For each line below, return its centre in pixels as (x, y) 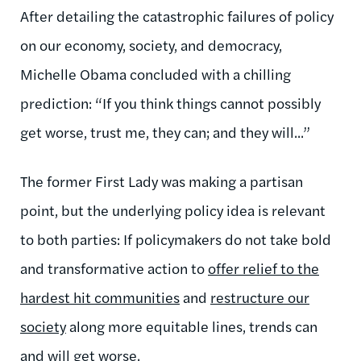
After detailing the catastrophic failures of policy (177, 15)
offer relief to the (263, 268)
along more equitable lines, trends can (193, 326)
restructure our (260, 297)
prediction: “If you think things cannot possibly (170, 102)
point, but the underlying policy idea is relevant (173, 210)
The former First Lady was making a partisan (162, 180)
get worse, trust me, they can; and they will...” (165, 131)
